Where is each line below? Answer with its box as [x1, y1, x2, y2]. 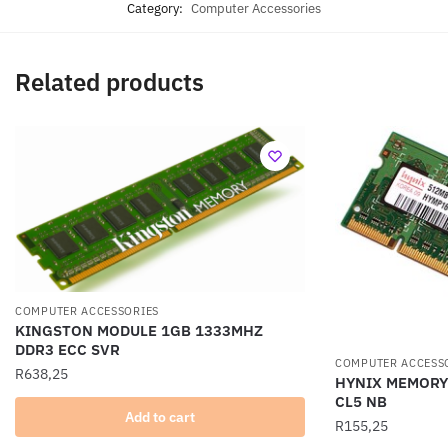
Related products [15, 66, 204, 99]
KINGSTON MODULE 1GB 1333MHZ [15, 320, 263, 340]
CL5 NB [335, 391, 387, 411]
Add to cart [125, 407, 195, 426]
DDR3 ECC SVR [15, 339, 120, 359]
